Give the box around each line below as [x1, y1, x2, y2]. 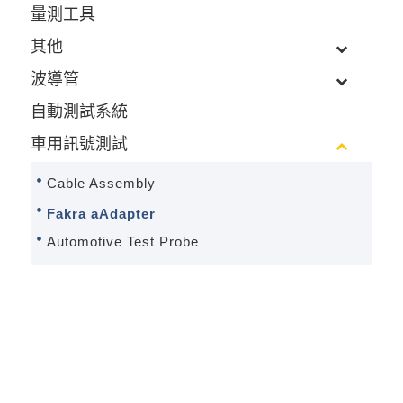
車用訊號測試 [30, 134, 128, 153]
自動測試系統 [30, 102, 128, 121]
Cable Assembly [46, 175, 156, 191]
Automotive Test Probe [46, 233, 199, 249]
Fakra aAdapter [46, 205, 156, 221]
